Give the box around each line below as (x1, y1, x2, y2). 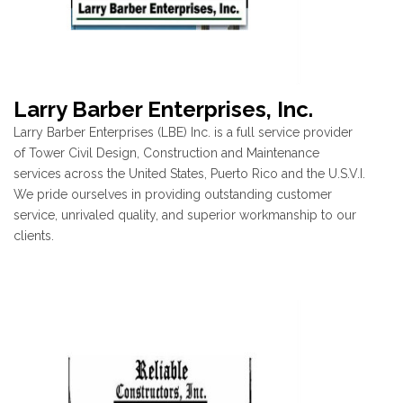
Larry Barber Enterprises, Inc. (13, 96, 313, 123)
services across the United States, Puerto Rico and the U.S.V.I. (13, 166, 365, 182)
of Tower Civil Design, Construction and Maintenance (13, 146, 319, 161)
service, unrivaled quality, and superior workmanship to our (13, 208, 356, 223)
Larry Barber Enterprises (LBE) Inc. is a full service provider (13, 125, 353, 140)
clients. (13, 228, 54, 244)
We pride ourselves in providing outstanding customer (13, 187, 332, 202)
